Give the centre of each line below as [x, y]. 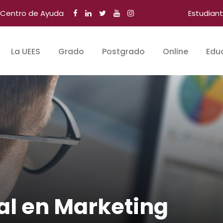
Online [175, 52]
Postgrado [123, 52]
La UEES [26, 52]
